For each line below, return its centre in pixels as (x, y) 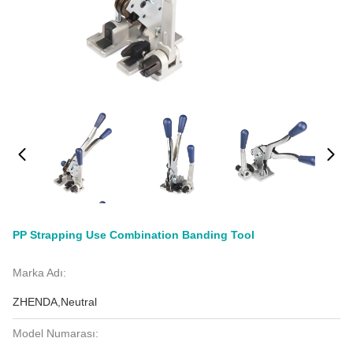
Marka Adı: (39, 273)
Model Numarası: (56, 333)
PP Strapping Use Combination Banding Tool (134, 235)
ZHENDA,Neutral (55, 302)
